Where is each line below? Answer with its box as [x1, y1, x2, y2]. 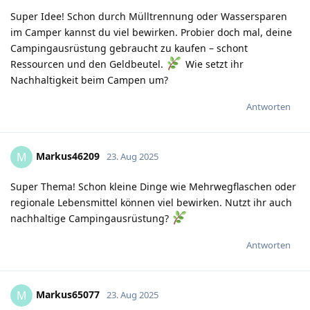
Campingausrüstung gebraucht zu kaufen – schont [10, 41, 248, 55]
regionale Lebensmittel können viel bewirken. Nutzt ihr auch [10, 195, 292, 209]
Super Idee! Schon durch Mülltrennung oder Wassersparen [10, 9, 287, 23]
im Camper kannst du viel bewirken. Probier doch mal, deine [10, 25, 292, 39]
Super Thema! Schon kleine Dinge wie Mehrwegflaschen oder [10, 179, 296, 193]
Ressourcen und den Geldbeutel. [10, 57, 166, 71]
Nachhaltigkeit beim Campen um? [10, 73, 168, 86]
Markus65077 [36, 287, 100, 301]
